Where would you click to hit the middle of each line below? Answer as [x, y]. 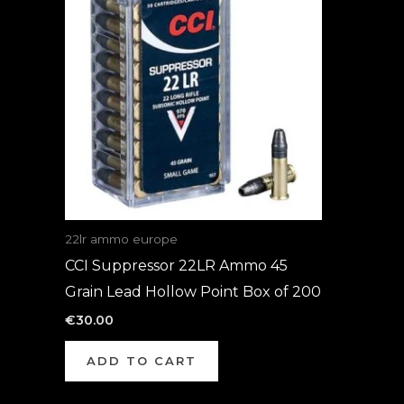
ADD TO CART [142, 361]
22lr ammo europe [121, 239]
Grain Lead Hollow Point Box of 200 [193, 292]
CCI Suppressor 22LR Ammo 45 [176, 266]
